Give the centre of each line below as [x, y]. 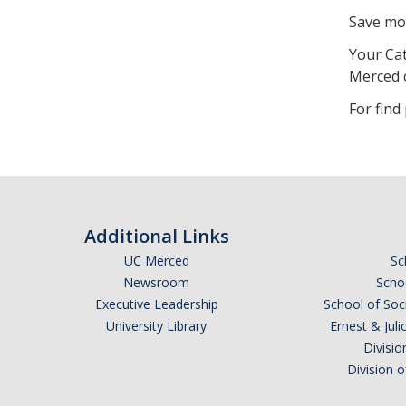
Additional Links [156, 236]
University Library [156, 326]
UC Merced [156, 261]
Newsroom [156, 282]
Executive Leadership [156, 304]
